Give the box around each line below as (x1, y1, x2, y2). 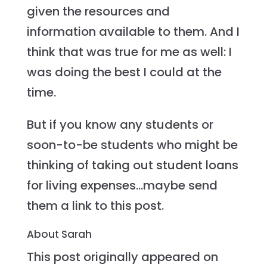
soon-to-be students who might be (26, 136, 238, 154)
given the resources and (26, 3, 170, 20)
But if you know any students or (26, 116, 213, 133)
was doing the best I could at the (26, 64, 222, 81)
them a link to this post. (26, 197, 164, 215)
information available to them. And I (26, 23, 240, 41)
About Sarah (26, 227, 92, 242)
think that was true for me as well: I (26, 44, 232, 61)
